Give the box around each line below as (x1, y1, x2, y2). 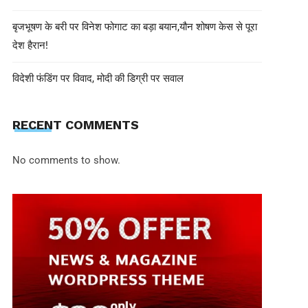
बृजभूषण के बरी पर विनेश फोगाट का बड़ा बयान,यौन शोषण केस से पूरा (12, 20, 257, 33)
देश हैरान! (12, 38, 48, 52)
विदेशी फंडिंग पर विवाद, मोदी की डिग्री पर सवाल (12, 71, 184, 85)
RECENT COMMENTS (12, 118, 139, 132)
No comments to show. (12, 154, 120, 166)
